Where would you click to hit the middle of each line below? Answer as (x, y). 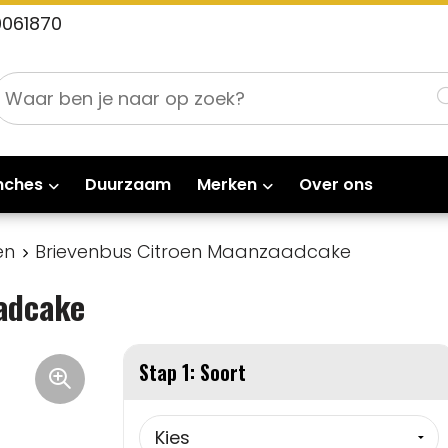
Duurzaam (127, 184)
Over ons (335, 184)
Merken (226, 184)
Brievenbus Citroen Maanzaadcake (192, 251)
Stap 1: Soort (192, 371)
